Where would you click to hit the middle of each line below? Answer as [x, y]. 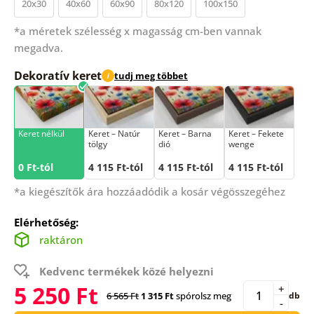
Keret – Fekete [256, 133]
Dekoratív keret [57, 75]
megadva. [38, 47]
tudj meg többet [151, 76]
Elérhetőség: [46, 222]
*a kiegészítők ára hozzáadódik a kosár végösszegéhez [149, 191]
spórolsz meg [202, 295]
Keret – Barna [185, 133]
